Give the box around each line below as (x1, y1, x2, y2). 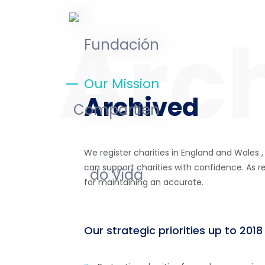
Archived (84, 90, 199, 125)
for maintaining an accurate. (84, 176, 203, 188)
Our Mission (84, 75, 160, 93)
